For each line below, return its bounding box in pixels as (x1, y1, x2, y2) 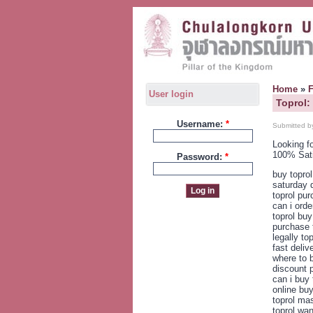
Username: (176, 118, 226, 129)
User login (149, 89, 194, 99)
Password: (177, 151, 225, 162)
